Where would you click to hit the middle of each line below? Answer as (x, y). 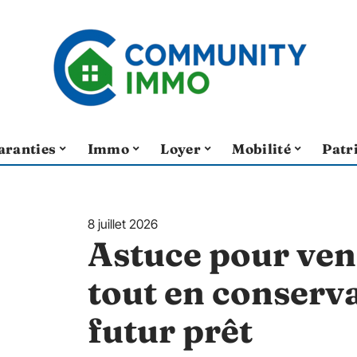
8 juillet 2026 (123, 224)
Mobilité (262, 148)
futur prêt (170, 331)
